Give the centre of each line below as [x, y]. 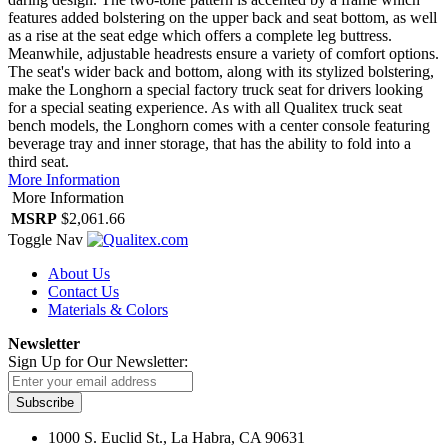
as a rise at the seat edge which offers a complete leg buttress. [200, 36]
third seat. [38, 162]
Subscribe [45, 403]
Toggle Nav [45, 240]
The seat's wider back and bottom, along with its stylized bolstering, [221, 72]
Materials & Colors [108, 310]
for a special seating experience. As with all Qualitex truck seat [205, 108]
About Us [79, 274]
